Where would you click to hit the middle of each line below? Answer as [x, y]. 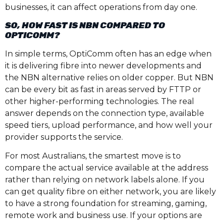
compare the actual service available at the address [107, 168]
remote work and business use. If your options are [104, 216]
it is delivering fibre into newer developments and [103, 66]
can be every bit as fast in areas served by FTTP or [103, 90]
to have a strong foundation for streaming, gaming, [106, 204]
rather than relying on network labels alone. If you [105, 180]
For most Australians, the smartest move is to [93, 156]
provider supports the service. [64, 137]
